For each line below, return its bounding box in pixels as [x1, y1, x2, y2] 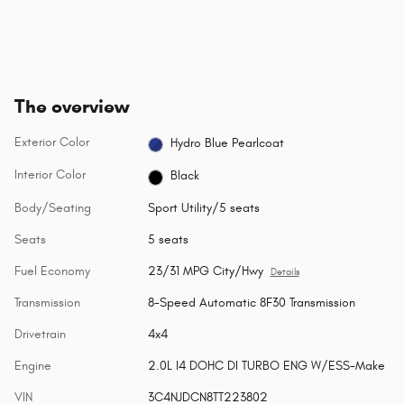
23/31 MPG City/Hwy [147, 262, 263, 279]
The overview [14, 95, 129, 119]
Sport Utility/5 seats [147, 199, 260, 216]
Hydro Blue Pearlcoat [170, 134, 285, 151]
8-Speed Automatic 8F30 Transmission [147, 294, 355, 310]
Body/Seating [14, 199, 91, 216]
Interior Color [14, 167, 86, 183]
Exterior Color [14, 134, 89, 151]
